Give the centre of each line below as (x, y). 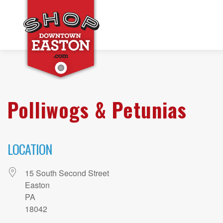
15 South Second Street (67, 173)
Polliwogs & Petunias (97, 110)
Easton (37, 185)
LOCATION (30, 149)
